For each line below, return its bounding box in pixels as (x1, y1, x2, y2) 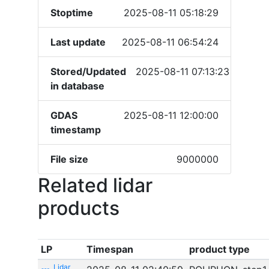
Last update (50, 36, 106, 48)
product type (189, 243, 250, 255)
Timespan (86, 243, 133, 255)
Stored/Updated (50, 65, 126, 77)
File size (50, 153, 88, 165)
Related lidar (38, 174, 153, 197)
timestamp (50, 124, 101, 136)
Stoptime (50, 7, 93, 19)
